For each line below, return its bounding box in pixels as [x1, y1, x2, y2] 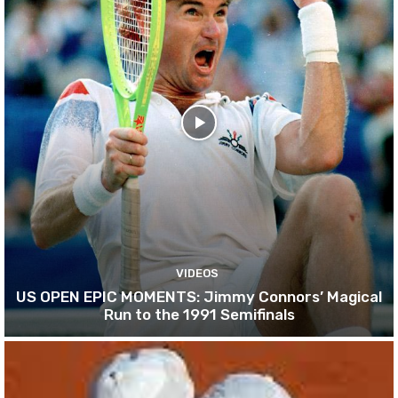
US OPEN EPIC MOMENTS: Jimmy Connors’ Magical [16, 287, 382, 306]
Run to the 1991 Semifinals [103, 305, 295, 323]
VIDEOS [175, 266, 219, 280]
